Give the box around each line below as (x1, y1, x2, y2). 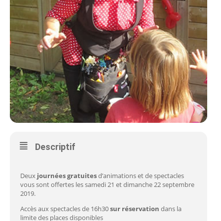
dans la (159, 204, 182, 213)
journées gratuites (37, 171, 97, 180)
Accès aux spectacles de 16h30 (20, 204, 110, 213)
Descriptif (35, 142, 75, 152)
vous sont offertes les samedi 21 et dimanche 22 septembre (20, 180, 194, 189)
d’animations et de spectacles (97, 171, 184, 180)
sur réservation (110, 204, 159, 213)
